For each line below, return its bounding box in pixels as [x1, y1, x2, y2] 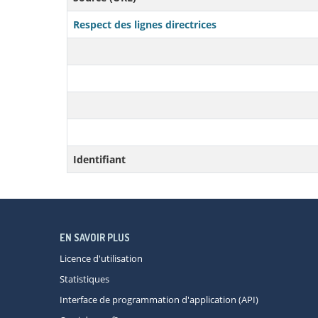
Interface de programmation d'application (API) [60, 293, 258, 306]
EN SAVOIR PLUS [60, 231, 130, 243]
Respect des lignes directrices [73, 18, 216, 31]
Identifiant [73, 153, 126, 166]
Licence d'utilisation [60, 252, 143, 265]
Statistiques [60, 273, 109, 285]
